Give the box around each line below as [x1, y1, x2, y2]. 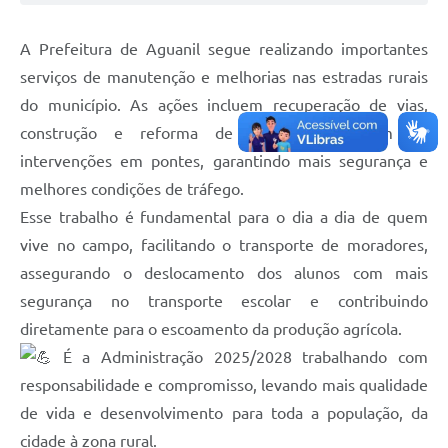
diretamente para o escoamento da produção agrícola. [20, 319, 402, 338]
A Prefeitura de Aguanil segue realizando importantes [20, 39, 428, 58]
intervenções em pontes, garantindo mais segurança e [20, 151, 428, 170]
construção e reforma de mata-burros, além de [20, 123, 428, 142]
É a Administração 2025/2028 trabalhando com [52, 347, 428, 366]
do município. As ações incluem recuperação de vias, [20, 95, 428, 114]
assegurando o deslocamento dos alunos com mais [20, 263, 428, 282]
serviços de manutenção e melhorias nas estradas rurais [20, 67, 428, 86]
